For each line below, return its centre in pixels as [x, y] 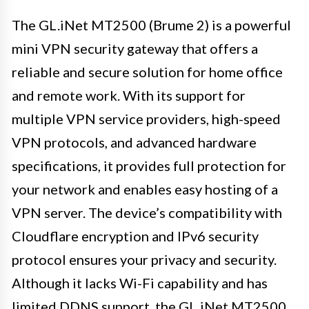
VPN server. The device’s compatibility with [147, 212]
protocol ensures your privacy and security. [144, 259]
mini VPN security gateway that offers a [135, 48]
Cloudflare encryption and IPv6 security [135, 236]
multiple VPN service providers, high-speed [146, 118]
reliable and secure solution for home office [147, 71]
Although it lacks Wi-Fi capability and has [140, 282]
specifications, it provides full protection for [149, 165]
